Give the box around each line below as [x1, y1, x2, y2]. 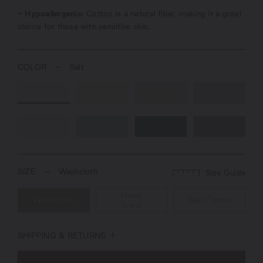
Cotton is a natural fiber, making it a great [86, 9, 242, 18]
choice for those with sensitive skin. [17, 22, 153, 31]
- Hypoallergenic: [17, 9, 87, 18]
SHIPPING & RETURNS [17, 231, 106, 240]
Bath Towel [187, 195, 231, 204]
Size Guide [205, 168, 246, 177]
